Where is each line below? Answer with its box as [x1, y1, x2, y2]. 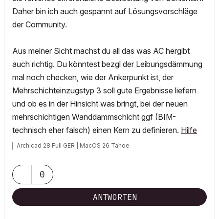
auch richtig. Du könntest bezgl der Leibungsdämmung [12, 59, 202, 69]
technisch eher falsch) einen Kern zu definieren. [12, 125, 181, 135]
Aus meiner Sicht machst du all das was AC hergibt [12, 46, 190, 56]
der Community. [12, 20, 67, 29]
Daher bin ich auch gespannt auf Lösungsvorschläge [12, 6, 197, 16]
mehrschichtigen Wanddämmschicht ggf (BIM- [12, 112, 176, 122]
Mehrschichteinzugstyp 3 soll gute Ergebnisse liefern [12, 86, 197, 95]
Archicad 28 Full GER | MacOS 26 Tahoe [17, 142, 130, 149]
